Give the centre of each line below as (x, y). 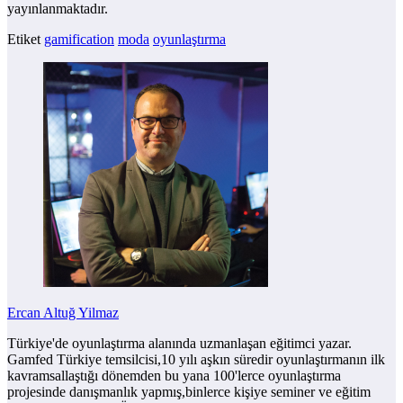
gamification (79, 40)
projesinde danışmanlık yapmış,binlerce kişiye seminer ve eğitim (189, 392)
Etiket (24, 40)
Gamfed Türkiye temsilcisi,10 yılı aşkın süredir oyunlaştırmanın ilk (196, 360)
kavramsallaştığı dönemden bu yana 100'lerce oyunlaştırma (174, 376)
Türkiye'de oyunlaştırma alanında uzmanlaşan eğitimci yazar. (179, 344)
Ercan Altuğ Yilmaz (63, 313)
